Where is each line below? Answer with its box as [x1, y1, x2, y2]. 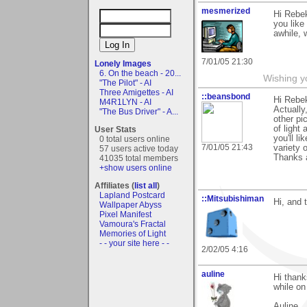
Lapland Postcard [99, 190, 165, 200]
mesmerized [201, 6, 250, 16]
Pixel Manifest [99, 209, 151, 219]
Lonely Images [95, 58, 151, 69]
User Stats [95, 124, 136, 134]
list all [134, 180, 157, 191]
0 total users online [99, 134, 170, 144]
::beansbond [201, 92, 250, 102]
